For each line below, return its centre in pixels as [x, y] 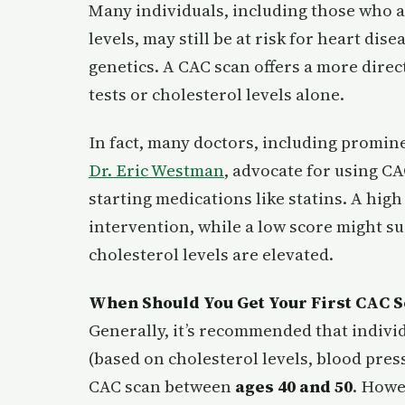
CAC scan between [162, 387]
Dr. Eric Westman [156, 171]
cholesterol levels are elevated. [211, 255]
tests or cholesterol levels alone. [217, 95]
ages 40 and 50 [294, 387]
